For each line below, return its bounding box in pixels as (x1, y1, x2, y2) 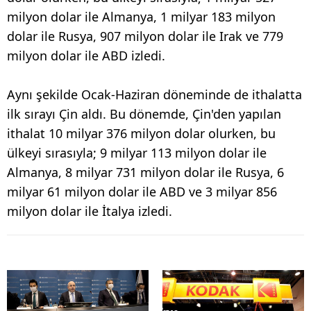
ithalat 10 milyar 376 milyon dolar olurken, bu (7, 124, 276, 142)
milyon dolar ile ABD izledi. (7, 47, 165, 64)
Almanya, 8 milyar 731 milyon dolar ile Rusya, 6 (7, 163, 284, 180)
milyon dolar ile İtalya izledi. (7, 202, 172, 219)
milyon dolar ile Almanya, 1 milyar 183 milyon (7, 8, 276, 25)
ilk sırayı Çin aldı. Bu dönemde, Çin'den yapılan (7, 105, 281, 122)
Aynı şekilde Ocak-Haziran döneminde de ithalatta (7, 85, 302, 103)
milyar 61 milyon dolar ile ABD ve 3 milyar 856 (7, 183, 277, 200)
